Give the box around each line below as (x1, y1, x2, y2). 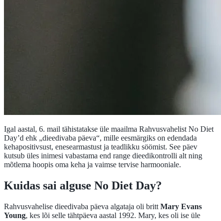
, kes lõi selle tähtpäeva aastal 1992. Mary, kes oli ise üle (26, 211, 200, 220)
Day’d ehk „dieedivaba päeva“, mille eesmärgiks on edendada (4, 133, 197, 142)
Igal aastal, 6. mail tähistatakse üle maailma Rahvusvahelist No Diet (4, 124, 214, 133)
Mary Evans (160, 202, 202, 211)
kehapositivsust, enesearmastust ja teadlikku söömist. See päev (4, 142, 197, 151)
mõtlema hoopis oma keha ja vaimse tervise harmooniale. (4, 160, 181, 169)
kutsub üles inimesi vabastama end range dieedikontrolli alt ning (4, 151, 202, 160)
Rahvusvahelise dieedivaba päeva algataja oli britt (4, 202, 160, 211)
